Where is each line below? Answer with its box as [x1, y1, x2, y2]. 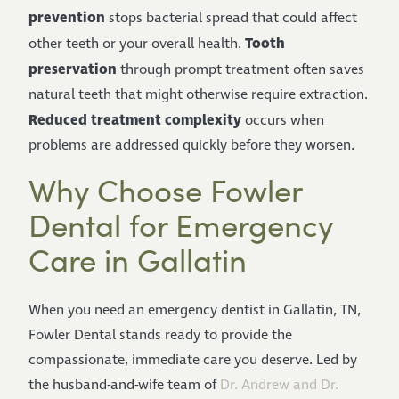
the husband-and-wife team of [28, 376, 220, 395]
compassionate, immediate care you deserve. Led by [28, 351, 357, 370]
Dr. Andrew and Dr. [220, 376, 338, 395]
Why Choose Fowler [28, 169, 302, 210]
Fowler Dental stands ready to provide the [28, 326, 292, 345]
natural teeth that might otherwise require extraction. [28, 85, 368, 104]
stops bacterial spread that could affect [105, 9, 357, 28]
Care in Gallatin [28, 239, 247, 280]
